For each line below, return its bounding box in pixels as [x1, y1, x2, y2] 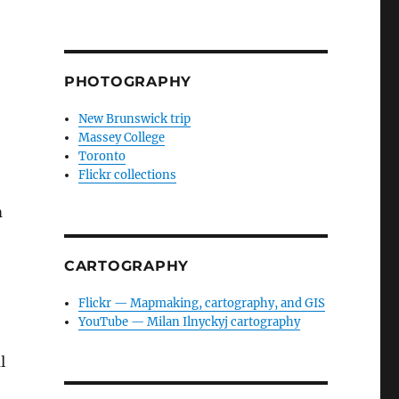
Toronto [78, 148, 126, 164]
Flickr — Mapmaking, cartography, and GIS [78, 295, 326, 311]
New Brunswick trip [78, 110, 191, 126]
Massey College [78, 129, 166, 145]
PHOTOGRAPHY [63, 72, 192, 90]
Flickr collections [78, 167, 177, 183]
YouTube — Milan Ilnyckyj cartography [78, 313, 301, 330]
